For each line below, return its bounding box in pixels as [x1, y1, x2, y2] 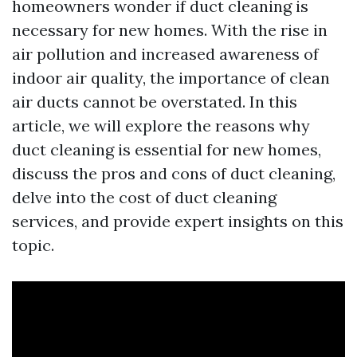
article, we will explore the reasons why [12, 116, 310, 135]
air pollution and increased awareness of [12, 44, 319, 64]
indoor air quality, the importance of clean [12, 68, 330, 88]
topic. [12, 235, 54, 255]
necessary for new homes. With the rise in [12, 20, 328, 40]
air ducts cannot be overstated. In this [12, 92, 297, 112]
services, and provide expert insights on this [12, 211, 343, 231]
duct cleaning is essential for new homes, [12, 139, 321, 159]
